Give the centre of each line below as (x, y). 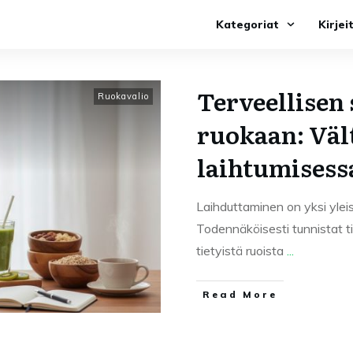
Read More (240, 294)
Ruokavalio (123, 96)
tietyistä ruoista (242, 251)
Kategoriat (247, 24)
